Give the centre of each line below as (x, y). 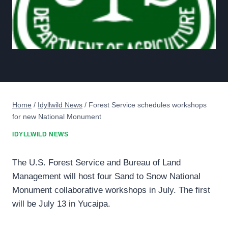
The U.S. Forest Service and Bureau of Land (96, 163)
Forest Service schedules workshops (148, 105)
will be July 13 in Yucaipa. (61, 204)
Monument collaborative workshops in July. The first (111, 190)
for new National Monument (57, 116)
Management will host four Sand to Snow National (106, 177)
